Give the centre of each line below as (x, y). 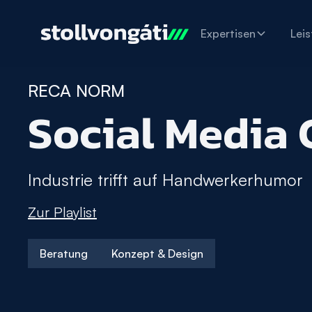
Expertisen (228, 33)
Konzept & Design (157, 253)
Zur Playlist (62, 212)
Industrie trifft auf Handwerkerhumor (165, 180)
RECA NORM (76, 91)
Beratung (64, 253)
